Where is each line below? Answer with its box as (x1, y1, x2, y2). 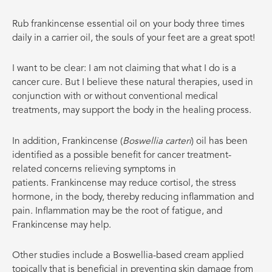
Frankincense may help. (12, 220, 111, 230)
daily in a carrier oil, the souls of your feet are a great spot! (12, 33, 255, 44)
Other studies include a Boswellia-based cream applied (12, 250, 243, 260)
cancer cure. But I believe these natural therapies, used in (12, 78, 253, 88)
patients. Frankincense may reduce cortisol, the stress (12, 178, 236, 188)
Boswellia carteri (123, 136, 191, 146)
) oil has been (191, 136, 248, 146)
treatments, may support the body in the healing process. (12, 106, 251, 116)
